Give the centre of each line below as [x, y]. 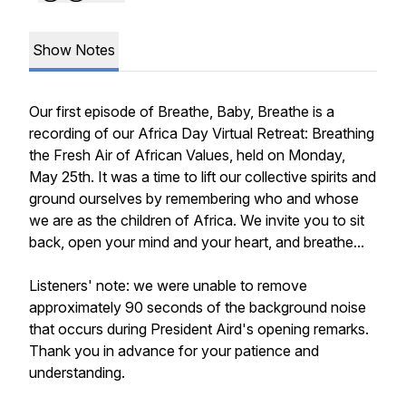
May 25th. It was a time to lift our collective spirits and [203, 177]
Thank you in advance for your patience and [174, 351]
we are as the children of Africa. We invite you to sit [197, 220]
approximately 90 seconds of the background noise [198, 307]
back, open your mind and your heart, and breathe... [197, 242]
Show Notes [74, 50]
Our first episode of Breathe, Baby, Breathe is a [182, 111]
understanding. [77, 372]
